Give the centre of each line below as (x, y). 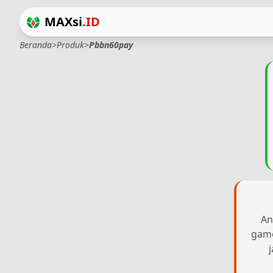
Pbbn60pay (111, 45)
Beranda (36, 45)
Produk (70, 45)
